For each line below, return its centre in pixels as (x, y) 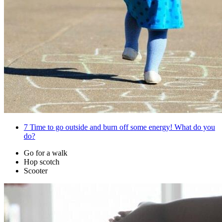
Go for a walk (46, 153)
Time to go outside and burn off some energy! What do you (121, 127)
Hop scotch (42, 162)
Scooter (36, 171)
